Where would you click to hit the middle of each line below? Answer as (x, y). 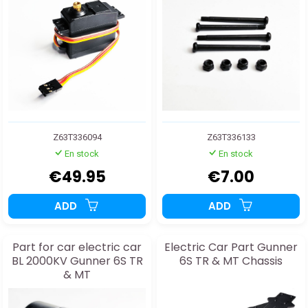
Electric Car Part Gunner (231, 247)
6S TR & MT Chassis (231, 261)
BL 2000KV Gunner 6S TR (77, 261)
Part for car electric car (77, 247)
